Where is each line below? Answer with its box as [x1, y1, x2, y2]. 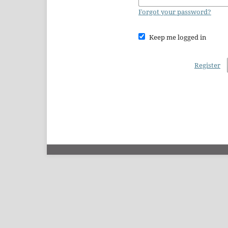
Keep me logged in [149, 32, 206, 42]
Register [194, 60, 220, 70]
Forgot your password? [138, 7, 211, 16]
